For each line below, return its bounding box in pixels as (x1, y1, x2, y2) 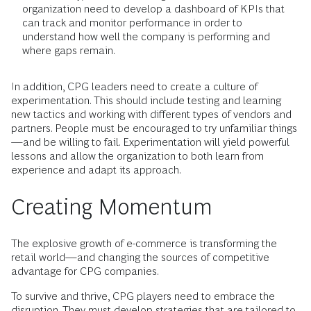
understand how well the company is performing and (22, 30, 270, 42)
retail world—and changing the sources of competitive (11, 251, 269, 263)
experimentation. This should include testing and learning (11, 94, 281, 106)
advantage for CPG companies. (11, 264, 159, 277)
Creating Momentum (11, 194, 212, 219)
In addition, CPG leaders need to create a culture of (11, 80, 258, 92)
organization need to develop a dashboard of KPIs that (22, 2, 285, 15)
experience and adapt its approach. (11, 163, 181, 176)
